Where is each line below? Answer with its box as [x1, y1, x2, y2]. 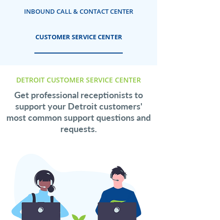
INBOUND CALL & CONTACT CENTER [24, 7, 133, 16]
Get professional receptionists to [14, 89, 143, 100]
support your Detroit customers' [15, 101, 142, 111]
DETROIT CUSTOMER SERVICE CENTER [16, 75, 141, 84]
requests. [60, 123, 97, 134]
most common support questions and [6, 112, 151, 123]
